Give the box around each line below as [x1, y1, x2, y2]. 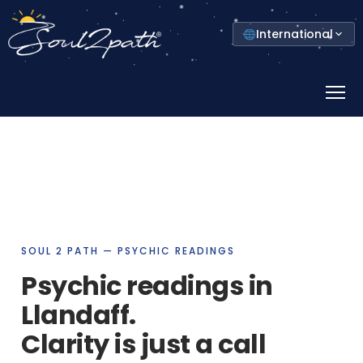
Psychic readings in [21, 267, 273, 304]
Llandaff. [21, 296, 136, 333]
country [232, 50, 277, 67]
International [256, 25, 333, 42]
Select [232, 19, 268, 36]
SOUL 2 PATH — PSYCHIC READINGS [21, 243, 235, 258]
